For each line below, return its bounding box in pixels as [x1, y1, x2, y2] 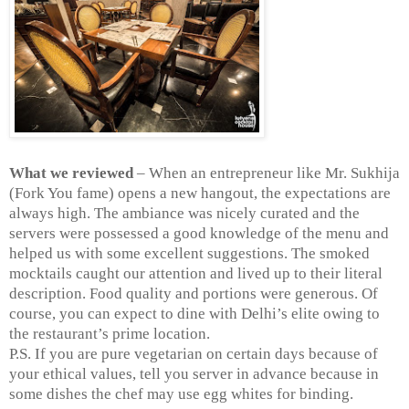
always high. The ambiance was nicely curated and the [9, 204, 360, 223]
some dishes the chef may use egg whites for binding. [9, 385, 353, 404]
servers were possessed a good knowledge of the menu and [9, 225, 389, 243]
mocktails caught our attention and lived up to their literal [9, 265, 383, 283]
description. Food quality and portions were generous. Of [9, 285, 378, 303]
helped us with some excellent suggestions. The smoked [9, 245, 370, 263]
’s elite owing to [277, 305, 380, 323]
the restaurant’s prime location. [9, 325, 210, 343]
